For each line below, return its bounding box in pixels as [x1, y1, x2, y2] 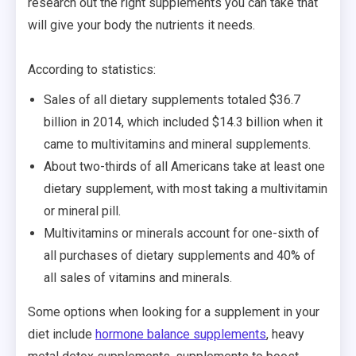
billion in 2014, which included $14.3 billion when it [44, 114, 323, 130]
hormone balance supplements [95, 326, 266, 342]
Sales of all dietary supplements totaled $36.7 [44, 91, 300, 107]
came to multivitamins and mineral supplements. [44, 136, 311, 152]
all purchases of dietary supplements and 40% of [44, 247, 315, 263]
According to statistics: [28, 61, 156, 77]
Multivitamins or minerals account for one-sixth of [44, 225, 319, 241]
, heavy [266, 326, 304, 342]
